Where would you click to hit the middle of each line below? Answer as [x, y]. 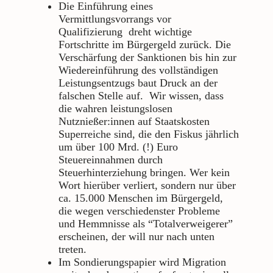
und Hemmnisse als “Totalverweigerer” [146, 223]
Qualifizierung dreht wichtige [125, 31]
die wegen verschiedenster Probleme [139, 211]
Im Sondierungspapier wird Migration [142, 262]
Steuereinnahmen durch [111, 159]
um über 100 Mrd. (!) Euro [118, 147]
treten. [73, 249]
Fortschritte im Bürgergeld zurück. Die [145, 44]
